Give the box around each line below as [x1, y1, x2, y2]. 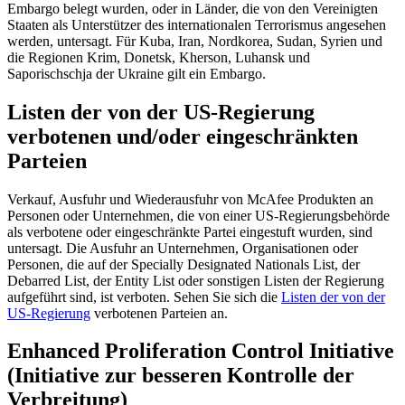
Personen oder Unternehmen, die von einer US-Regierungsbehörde [7, 207, 390, 223]
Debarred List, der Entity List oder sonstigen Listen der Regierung [7, 272, 384, 288]
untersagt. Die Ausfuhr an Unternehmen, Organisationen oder [7, 240, 358, 256]
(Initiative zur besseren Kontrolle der [7, 363, 354, 388]
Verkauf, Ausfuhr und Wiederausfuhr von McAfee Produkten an [7, 191, 373, 207]
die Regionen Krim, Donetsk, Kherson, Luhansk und [7, 49, 310, 65]
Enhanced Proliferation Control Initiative [7, 339, 394, 363]
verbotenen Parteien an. [90, 305, 228, 321]
